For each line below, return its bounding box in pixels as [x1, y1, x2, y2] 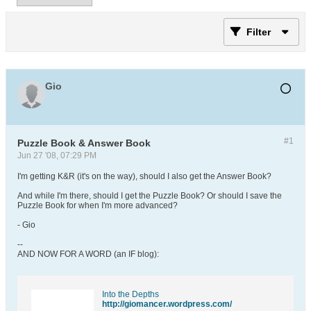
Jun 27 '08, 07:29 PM [17, 151, 96, 160]
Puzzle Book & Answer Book [17, 137, 151, 149]
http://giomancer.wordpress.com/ [102, 299, 232, 309]
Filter [246, 26, 271, 37]
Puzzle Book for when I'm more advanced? [17, 201, 178, 210]
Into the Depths [102, 289, 159, 299]
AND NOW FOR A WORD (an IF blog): [17, 249, 159, 259]
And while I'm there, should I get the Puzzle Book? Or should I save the [17, 191, 282, 201]
